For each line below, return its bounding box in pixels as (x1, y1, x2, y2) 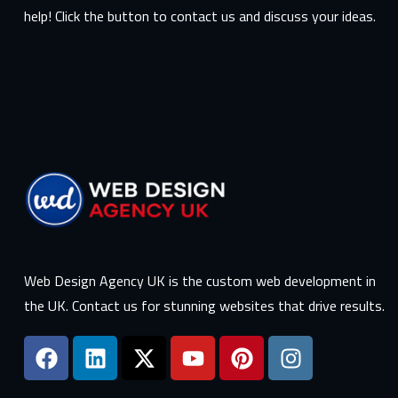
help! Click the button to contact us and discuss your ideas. (24, 5, 376, 27)
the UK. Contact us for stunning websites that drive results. (24, 295, 385, 317)
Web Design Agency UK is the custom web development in (24, 270, 376, 292)
